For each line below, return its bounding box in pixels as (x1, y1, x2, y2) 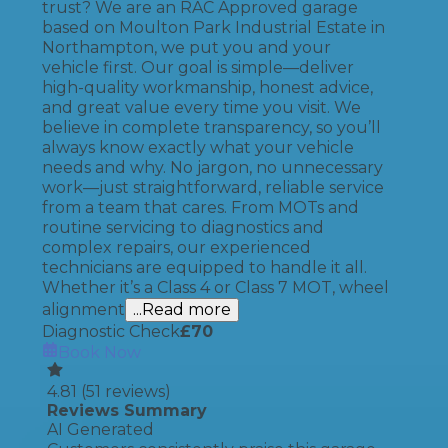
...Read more (133, 300, 231, 319)
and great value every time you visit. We (42, 98, 361, 117)
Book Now (58, 343, 141, 362)
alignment (42, 300, 125, 319)
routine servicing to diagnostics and (42, 218, 324, 237)
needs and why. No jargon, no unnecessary (42, 158, 383, 177)
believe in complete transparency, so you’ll (42, 118, 381, 137)
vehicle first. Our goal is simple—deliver (42, 58, 354, 77)
